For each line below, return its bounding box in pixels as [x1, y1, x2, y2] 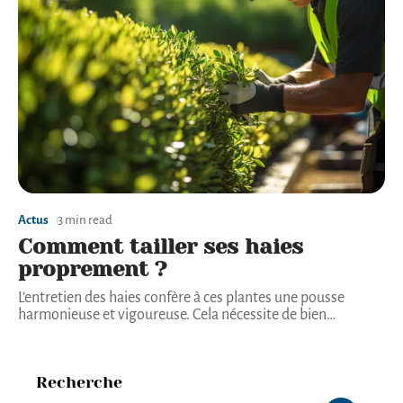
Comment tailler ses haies [18, 234, 303, 260]
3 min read [58, 213, 112, 228]
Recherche [36, 372, 122, 391]
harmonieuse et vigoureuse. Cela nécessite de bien [18, 307, 327, 324]
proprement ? [18, 256, 166, 282]
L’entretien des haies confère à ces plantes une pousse [18, 290, 345, 307]
